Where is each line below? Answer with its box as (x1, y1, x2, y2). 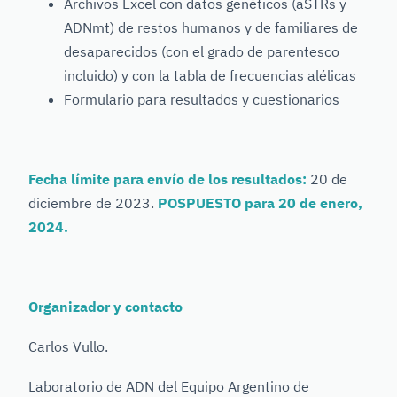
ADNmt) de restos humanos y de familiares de (64, 19, 358, 36)
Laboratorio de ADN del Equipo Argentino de (28, 378, 309, 395)
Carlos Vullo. (28, 338, 108, 355)
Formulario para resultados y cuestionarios (64, 90, 339, 108)
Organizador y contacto (28, 298, 183, 315)
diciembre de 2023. (28, 194, 154, 212)
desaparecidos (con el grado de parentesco (64, 43, 339, 60)
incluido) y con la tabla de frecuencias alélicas (64, 66, 356, 84)
